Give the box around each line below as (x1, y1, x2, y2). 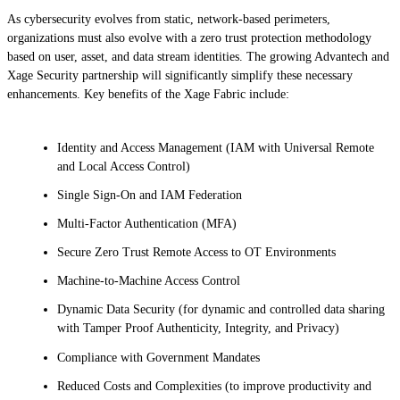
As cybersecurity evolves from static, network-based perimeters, (7, 12, 330, 27)
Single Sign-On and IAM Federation (57, 187, 246, 202)
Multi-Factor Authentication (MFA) (57, 216, 240, 230)
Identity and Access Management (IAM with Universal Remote (57, 140, 374, 154)
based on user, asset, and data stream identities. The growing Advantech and (7, 50, 389, 64)
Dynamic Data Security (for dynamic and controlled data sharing (57, 303, 385, 317)
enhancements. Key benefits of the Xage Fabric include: (7, 87, 289, 102)
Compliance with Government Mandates (57, 350, 263, 364)
